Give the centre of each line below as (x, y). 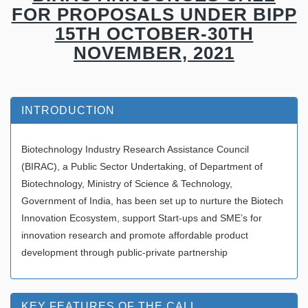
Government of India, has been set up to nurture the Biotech (152, 200)
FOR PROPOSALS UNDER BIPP (154, 14)
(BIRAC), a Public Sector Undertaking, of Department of (142, 166)
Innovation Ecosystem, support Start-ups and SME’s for (142, 218)
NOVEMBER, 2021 (154, 53)
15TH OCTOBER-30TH (154, 33)
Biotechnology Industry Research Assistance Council (135, 149)
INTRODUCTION (68, 110)
